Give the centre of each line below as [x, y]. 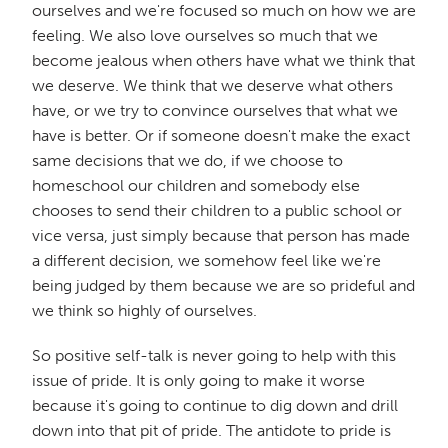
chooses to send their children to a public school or [217, 210]
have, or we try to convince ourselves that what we [215, 110]
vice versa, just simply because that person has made [221, 235]
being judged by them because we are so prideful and [223, 285]
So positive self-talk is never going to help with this [214, 355]
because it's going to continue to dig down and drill [215, 405]
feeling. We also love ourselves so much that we [205, 35]
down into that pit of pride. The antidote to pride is [211, 430]
